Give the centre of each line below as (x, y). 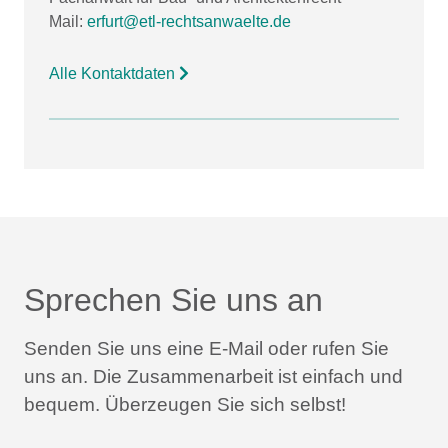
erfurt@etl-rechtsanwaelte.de (189, 22)
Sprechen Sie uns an (173, 300)
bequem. (62, 405)
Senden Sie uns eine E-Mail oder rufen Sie (206, 349)
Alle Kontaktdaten (114, 74)
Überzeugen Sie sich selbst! (223, 405)
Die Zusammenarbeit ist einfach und (245, 377)
